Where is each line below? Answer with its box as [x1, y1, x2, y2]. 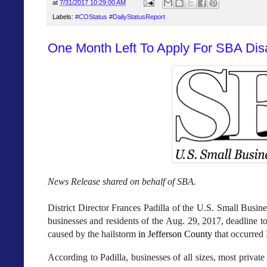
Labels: [52, 13, 75, 20]
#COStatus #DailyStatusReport [75, 13, 165, 20]
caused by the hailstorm [48, 229, 136, 240]
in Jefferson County [138, 229, 212, 240]
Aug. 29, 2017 [166, 216, 221, 226]
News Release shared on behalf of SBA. [48, 176, 196, 187]
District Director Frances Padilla [48, 203, 169, 213]
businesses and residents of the [48, 216, 163, 226]
